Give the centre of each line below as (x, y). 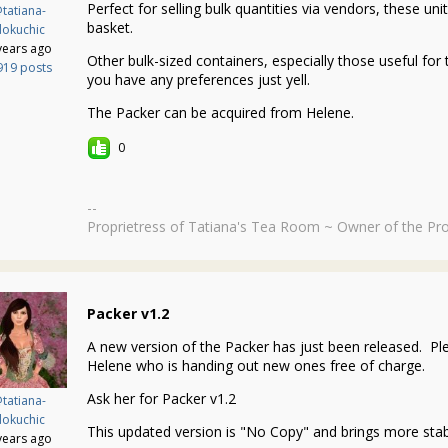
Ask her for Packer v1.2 (161, 398)
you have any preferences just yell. (198, 79)
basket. (110, 27)
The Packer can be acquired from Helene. (220, 112)
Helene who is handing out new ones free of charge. (256, 365)
